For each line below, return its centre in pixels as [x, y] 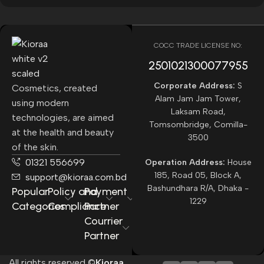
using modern [40, 103]
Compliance [77, 206]
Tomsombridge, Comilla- [198, 124]
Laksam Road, [198, 111]
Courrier [103, 221]
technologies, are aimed [63, 117]
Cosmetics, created [55, 88]
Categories [38, 206]
